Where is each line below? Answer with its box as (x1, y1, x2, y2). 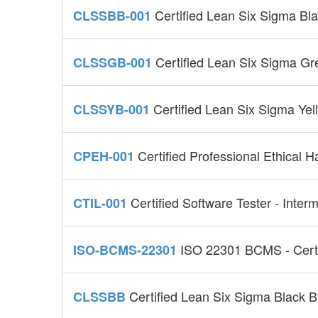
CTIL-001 (73, 194, 131, 213)
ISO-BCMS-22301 (73, 241, 180, 260)
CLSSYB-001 (73, 100, 153, 119)
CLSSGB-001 (73, 53, 155, 72)
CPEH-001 (73, 147, 138, 166)
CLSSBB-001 (73, 6, 155, 26)
